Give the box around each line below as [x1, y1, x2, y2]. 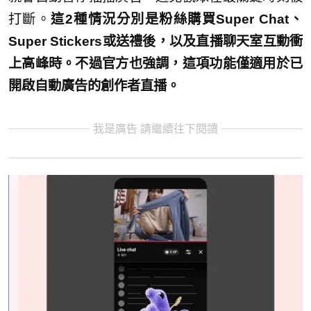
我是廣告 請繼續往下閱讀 [93, 123, 218, 135]
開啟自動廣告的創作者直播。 [8, 78, 180, 93]
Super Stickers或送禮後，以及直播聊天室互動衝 [8, 34, 303, 49]
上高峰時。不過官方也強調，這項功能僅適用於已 [8, 56, 303, 71]
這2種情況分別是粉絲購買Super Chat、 [51, 12, 303, 26]
